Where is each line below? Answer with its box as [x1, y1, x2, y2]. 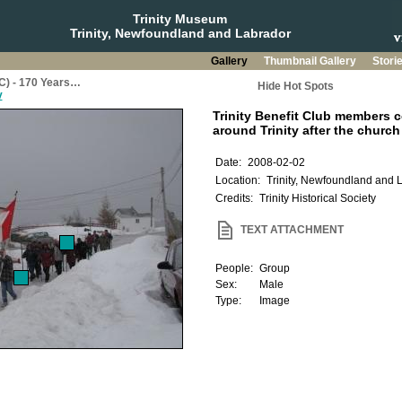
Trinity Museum [133, 12, 227, 26]
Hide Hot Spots [257, 80, 334, 92]
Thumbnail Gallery [263, 55, 359, 67]
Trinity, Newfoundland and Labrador [69, 26, 291, 40]
